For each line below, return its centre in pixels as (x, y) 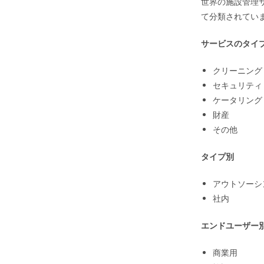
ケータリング (237, 100)
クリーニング (237, 70)
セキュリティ (237, 85)
